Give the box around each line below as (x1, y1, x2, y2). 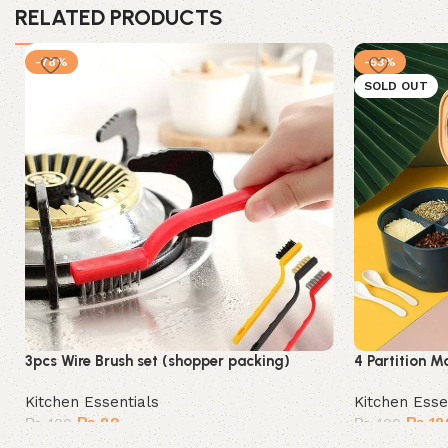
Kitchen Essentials (25, 393, 160, 412)
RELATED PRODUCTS (15, 3, 224, 31)
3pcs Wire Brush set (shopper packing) (25, 352, 291, 371)
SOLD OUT (363, 78, 428, 93)
